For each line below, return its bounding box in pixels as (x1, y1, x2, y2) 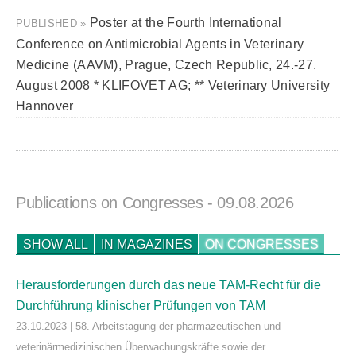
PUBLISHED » (16, 17, 90, 29)
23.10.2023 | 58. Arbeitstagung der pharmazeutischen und (16, 320, 281, 332)
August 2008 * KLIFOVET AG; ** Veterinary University (16, 79, 331, 92)
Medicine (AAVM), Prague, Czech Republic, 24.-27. (16, 58, 317, 72)
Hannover (16, 99, 74, 113)
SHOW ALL (22, 238, 88, 251)
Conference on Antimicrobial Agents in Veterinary (16, 37, 304, 51)
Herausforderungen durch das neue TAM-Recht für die (16, 278, 321, 292)
